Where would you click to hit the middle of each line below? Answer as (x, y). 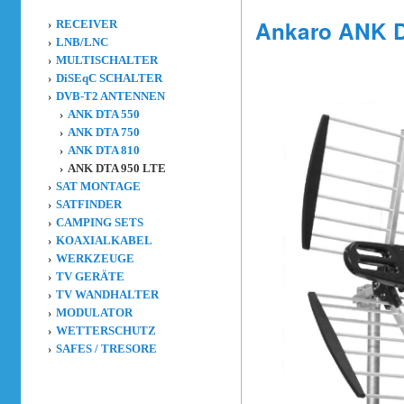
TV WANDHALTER (107, 295)
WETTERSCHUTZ (106, 331)
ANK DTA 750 (104, 133)
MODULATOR (94, 313)
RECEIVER (87, 24)
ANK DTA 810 (104, 151)
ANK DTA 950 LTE (117, 169)
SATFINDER (89, 205)
